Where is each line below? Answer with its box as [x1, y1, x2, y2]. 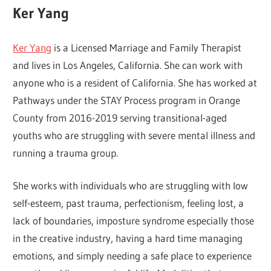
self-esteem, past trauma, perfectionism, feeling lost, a [13, 197, 244, 210]
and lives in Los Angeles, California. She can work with [13, 58, 243, 71]
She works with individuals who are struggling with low [13, 179, 249, 192]
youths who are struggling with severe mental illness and [13, 128, 256, 142]
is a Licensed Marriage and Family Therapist [51, 41, 242, 54]
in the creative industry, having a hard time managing [13, 232, 243, 245]
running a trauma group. [13, 146, 119, 159]
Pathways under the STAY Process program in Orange [13, 93, 241, 106]
